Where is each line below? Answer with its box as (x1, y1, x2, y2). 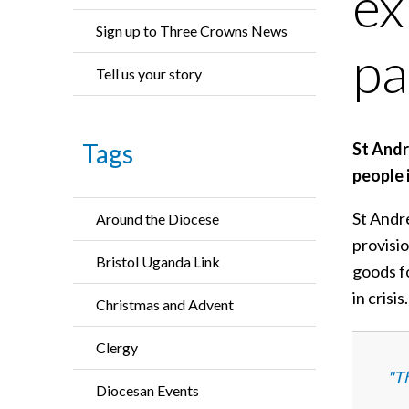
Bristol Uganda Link (96, 253, 220, 270)
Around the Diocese (96, 210, 219, 227)
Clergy (96, 339, 138, 356)
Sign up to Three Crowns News (96, 22, 288, 39)
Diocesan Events (96, 382, 199, 399)
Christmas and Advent (96, 296, 234, 313)
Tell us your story (96, 65, 202, 82)
